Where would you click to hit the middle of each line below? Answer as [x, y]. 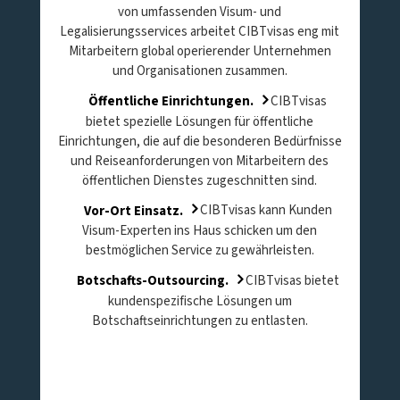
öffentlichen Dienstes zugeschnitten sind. [200, 180]
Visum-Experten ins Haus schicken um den [200, 231]
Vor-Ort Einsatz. [133, 210]
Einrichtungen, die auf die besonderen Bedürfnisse [200, 141]
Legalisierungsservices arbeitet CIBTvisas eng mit [200, 32]
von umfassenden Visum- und [200, 12]
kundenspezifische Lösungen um [200, 301]
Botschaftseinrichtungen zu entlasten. [200, 321]
